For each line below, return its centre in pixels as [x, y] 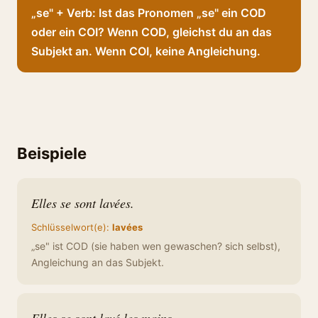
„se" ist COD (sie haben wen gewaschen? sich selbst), [156, 246]
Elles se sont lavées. [83, 203]
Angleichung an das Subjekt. [98, 262]
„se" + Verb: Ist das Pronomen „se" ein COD [149, 13]
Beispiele [52, 153]
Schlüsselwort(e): [72, 227]
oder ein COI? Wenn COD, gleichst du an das [152, 32]
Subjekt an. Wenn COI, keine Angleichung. [146, 51]
